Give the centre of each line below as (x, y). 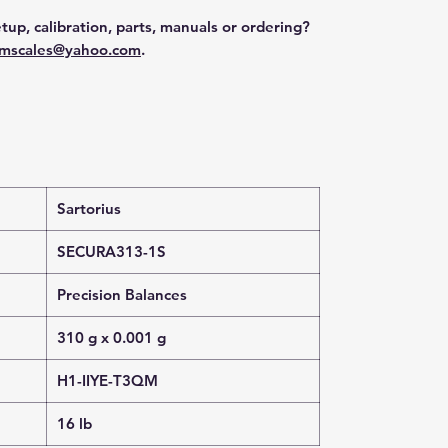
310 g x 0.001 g (111, 337)
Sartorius (89, 208)
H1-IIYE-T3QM (107, 380)
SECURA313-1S (111, 251)
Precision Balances (122, 294)
